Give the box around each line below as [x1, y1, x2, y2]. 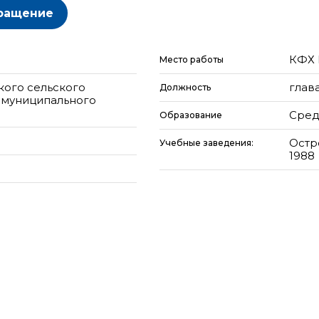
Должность [159, 82, 211, 93]
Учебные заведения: [159, 137, 256, 148]
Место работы [159, 54, 224, 65]
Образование [159, 110, 222, 120]
